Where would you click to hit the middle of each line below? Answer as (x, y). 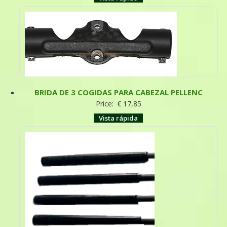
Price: (105, 103)
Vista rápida (119, 118)
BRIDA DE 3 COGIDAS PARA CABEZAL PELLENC (118, 92)
